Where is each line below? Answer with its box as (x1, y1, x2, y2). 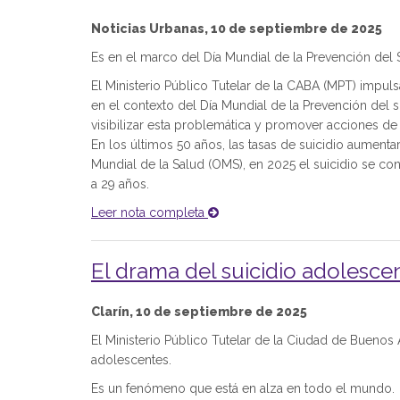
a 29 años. (91, 177, 149, 191)
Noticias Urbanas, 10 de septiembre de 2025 (91, 21, 382, 36)
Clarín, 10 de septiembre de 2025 (91, 304, 307, 319)
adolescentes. (91, 353, 171, 367)
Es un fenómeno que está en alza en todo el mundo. (91, 381, 395, 396)
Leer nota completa (91, 205, 208, 220)
